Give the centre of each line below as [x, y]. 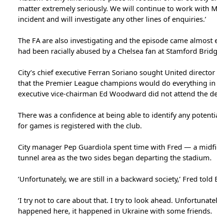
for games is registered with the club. [80, 125]
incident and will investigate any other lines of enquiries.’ [112, 19]
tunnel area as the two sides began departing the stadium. [115, 157]
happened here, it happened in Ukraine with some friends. [115, 210]
